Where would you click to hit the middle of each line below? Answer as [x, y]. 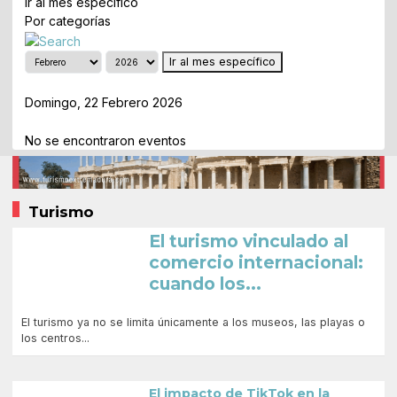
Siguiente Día [69, 121]
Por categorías [68, 21]
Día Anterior [84, 82]
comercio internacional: [256, 263]
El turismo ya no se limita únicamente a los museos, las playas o [194, 323]
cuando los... [205, 284]
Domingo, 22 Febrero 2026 [104, 102]
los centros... [56, 339]
